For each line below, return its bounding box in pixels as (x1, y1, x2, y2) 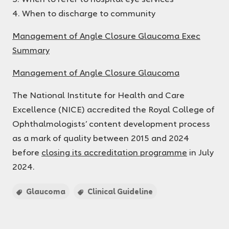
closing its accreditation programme (41, 146, 187, 158)
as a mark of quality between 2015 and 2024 (12, 132, 189, 144)
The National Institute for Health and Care (12, 89, 185, 101)
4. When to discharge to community (12, 7, 155, 19)
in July (187, 146, 214, 158)
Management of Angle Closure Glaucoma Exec (12, 30, 200, 41)
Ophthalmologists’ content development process (12, 118, 210, 129)
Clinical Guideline (87, 186, 153, 197)
